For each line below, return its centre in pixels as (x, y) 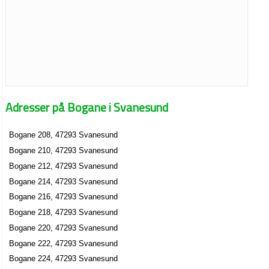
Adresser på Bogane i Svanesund (87, 107)
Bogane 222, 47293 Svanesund (64, 243)
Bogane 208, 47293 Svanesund (64, 135)
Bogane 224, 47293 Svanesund (64, 259)
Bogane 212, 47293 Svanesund (64, 166)
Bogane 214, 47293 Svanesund (64, 181)
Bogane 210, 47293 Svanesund (64, 151)
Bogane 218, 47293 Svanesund (64, 213)
